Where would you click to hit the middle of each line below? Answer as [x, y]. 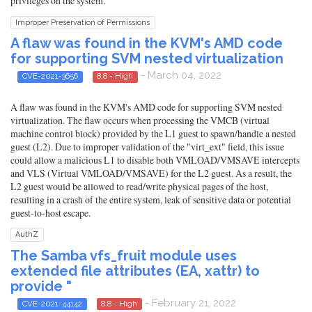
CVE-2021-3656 [50, 76]
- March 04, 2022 [180, 76]
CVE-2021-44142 [52, 303]
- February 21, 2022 [189, 303]
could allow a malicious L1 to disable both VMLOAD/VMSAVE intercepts [155, 159]
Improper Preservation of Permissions [83, 23]
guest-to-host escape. [50, 212]
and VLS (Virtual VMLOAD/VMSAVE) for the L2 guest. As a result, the [151, 173]
